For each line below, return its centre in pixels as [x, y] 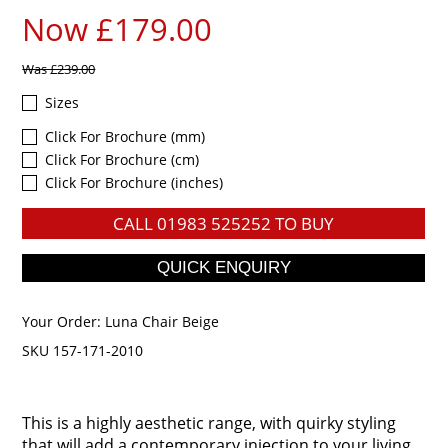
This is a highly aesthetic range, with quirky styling [209, 423]
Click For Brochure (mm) [125, 136]
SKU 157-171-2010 [83, 350]
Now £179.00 [117, 28]
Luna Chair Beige [162, 321]
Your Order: [64, 321]
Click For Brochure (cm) [122, 159]
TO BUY [303, 223]
